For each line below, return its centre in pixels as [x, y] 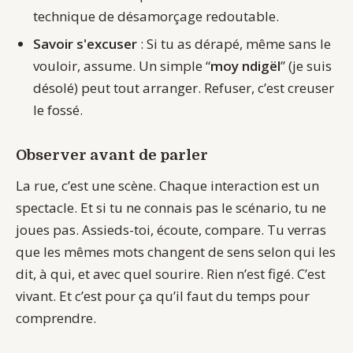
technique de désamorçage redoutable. [156, 17]
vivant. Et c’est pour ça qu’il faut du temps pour [163, 295]
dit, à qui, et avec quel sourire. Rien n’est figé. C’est [171, 273]
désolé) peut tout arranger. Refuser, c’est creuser [184, 87]
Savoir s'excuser [85, 43]
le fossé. [58, 110]
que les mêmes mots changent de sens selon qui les [176, 251]
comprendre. [56, 318]
